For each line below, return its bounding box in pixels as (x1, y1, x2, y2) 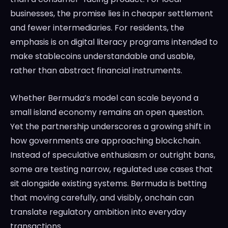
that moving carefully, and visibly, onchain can (10, 192, 194, 204)
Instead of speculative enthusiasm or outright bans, (10, 149, 215, 161)
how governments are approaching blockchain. (10, 135, 201, 147)
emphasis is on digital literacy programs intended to (10, 36, 218, 48)
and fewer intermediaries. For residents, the (10, 22, 184, 34)
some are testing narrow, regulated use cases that (10, 163, 213, 176)
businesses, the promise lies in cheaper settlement (10, 8, 213, 20)
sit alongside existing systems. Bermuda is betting (10, 178, 207, 190)
